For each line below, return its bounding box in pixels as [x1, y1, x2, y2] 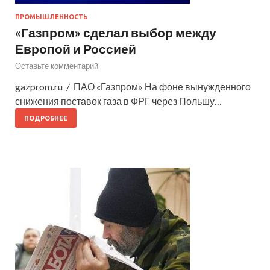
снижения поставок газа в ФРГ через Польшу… [15, 95, 222, 107]
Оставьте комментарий [15, 60, 98, 71]
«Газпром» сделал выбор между [15, 24, 216, 40]
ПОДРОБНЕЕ [24, 114, 67, 122]
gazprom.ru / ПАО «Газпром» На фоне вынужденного [15, 80, 251, 92]
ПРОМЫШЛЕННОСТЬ [15, 13, 88, 20]
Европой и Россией [15, 40, 136, 56]
